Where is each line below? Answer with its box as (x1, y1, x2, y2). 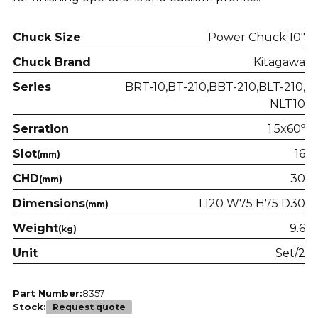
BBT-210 (209, 79, 257, 94)
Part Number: (12, 287, 82, 299)
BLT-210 (258, 79, 304, 94)
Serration (12, 121, 69, 136)
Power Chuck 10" (208, 30, 306, 44)
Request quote (52, 302, 126, 313)
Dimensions (12, 196, 85, 210)
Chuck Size (12, 30, 81, 44)
